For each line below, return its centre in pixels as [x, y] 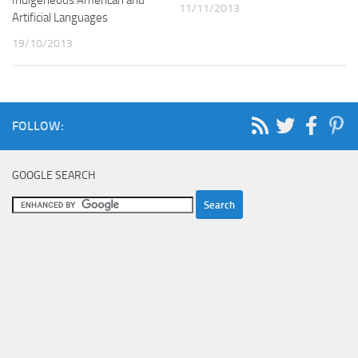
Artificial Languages [60, 17]
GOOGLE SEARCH [54, 175]
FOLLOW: [38, 125]
